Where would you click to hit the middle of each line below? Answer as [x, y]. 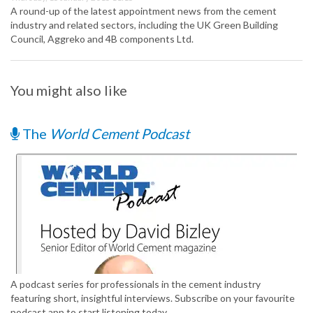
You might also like [69, 90]
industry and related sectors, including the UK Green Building [144, 25]
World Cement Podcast [119, 134]
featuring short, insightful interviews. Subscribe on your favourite [153, 298]
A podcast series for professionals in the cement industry [136, 284]
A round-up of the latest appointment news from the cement [144, 11]
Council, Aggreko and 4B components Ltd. [102, 39]
